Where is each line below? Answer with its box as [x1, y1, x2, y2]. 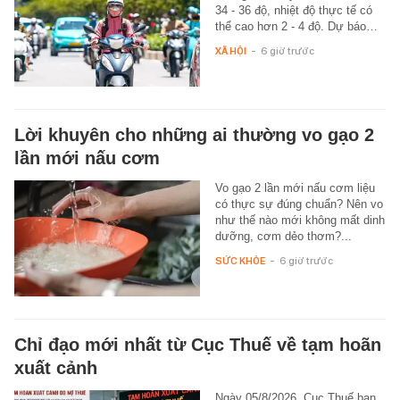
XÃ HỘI [214, 45, 246, 57]
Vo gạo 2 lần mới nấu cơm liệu [214, 181, 375, 195]
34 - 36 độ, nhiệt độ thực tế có [214, 4, 372, 17]
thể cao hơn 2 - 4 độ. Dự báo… [214, 20, 378, 33]
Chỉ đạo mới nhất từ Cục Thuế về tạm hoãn [14, 335, 381, 354]
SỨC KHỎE [214, 254, 265, 267]
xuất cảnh [14, 358, 97, 378]
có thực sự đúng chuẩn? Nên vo [214, 197, 383, 211]
